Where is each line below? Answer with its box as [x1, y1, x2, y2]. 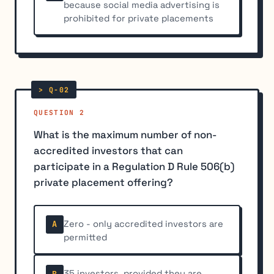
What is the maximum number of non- [34, 127, 217, 141]
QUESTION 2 [34, 108, 85, 117]
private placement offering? [34, 175, 173, 189]
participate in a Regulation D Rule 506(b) [34, 159, 234, 173]
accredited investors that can [34, 143, 183, 157]
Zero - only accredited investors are [64, 218, 224, 229]
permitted [64, 232, 108, 243]
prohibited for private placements [64, 13, 214, 24]
